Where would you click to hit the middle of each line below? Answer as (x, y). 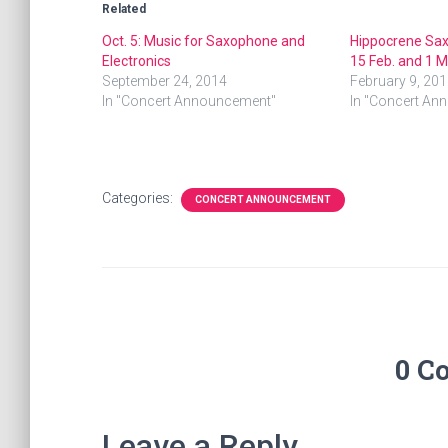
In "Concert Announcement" (189, 101)
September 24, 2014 (164, 81)
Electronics (136, 61)
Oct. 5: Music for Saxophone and (203, 41)
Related (124, 9)
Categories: (139, 198)
